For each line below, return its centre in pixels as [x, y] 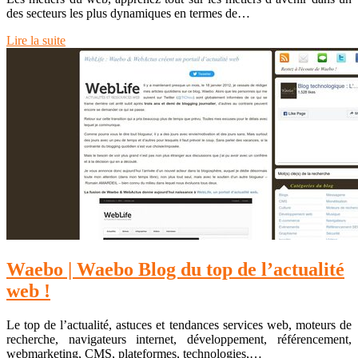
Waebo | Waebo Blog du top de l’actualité [175, 269]
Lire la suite [36, 40]
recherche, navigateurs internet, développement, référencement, [179, 339]
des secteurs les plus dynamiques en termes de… [128, 13]
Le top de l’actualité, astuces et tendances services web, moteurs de [179, 324]
